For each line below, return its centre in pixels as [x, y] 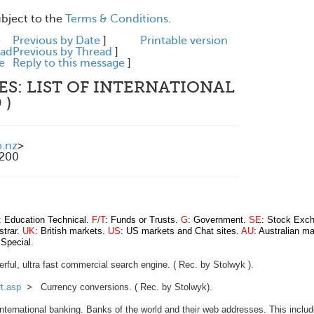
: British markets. [71, 231]
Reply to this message [69, 63]
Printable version [184, 41]
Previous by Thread [62, 52]
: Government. [218, 220]
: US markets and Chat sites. [181, 231]
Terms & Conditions [117, 19]
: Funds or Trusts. [142, 220]
